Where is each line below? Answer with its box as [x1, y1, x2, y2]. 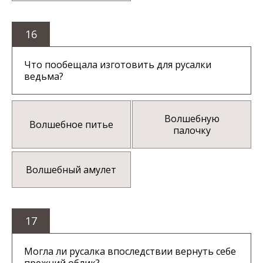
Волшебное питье [29, 118, 113, 131]
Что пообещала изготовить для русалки [24, 58, 211, 72]
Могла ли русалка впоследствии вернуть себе [24, 245, 236, 258]
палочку [173, 124, 211, 137]
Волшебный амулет [26, 163, 117, 177]
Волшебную [164, 112, 220, 126]
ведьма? [24, 70, 63, 83]
